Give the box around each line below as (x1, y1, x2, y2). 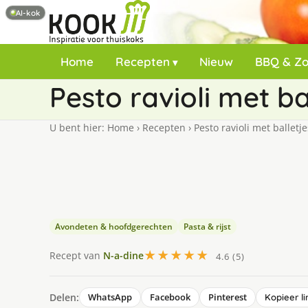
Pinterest (208, 291, 247, 303)
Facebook (150, 291, 190, 303)
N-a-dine (103, 248, 144, 262)
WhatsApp (88, 291, 132, 303)
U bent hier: (49, 121, 107, 134)
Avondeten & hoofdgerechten (55, 221, 173, 232)
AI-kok (16, 7, 40, 18)
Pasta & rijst (184, 221, 231, 232)
